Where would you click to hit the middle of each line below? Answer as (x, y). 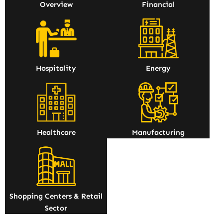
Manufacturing (159, 132)
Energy (159, 68)
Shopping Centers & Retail (56, 196)
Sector (56, 208)
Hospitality (56, 68)
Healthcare (56, 132)
